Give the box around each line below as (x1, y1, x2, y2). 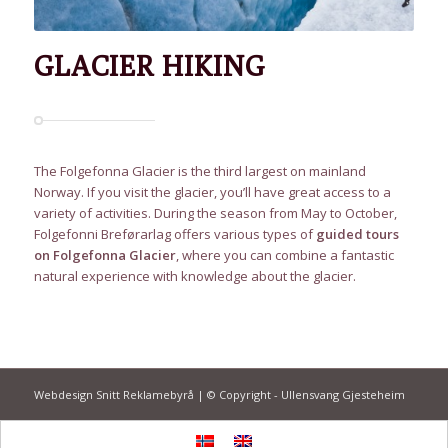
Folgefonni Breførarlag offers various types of (33, 225, 316, 244)
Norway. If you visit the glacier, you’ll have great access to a (33, 183, 391, 202)
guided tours (315, 225, 399, 244)
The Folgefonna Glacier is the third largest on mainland (33, 162, 366, 181)
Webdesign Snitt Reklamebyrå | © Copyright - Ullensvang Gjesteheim (33, 387, 405, 403)
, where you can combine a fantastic (175, 246, 394, 265)
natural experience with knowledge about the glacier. (33, 267, 356, 286)
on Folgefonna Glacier (33, 246, 176, 265)
